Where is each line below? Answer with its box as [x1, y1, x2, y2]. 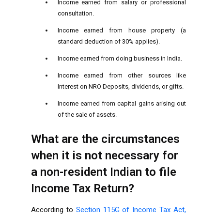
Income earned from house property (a [57, 26, 186, 34]
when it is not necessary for [31, 148, 178, 162]
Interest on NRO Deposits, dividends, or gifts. [57, 82, 184, 90]
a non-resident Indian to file [31, 165, 176, 179]
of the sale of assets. [57, 110, 117, 118]
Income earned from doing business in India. [57, 54, 182, 62]
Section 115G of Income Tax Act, [73, 205, 186, 214]
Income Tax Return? [31, 181, 134, 195]
